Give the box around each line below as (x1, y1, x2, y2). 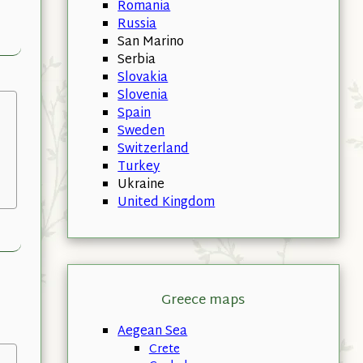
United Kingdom (117, 191, 216, 214)
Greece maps (161, 288, 246, 313)
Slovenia (117, 84, 169, 107)
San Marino (117, 31, 185, 53)
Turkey (117, 156, 160, 178)
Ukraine (117, 173, 165, 196)
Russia (117, 13, 157, 36)
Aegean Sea (117, 320, 188, 343)
